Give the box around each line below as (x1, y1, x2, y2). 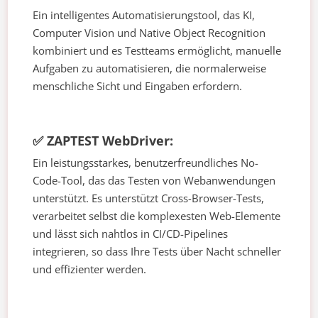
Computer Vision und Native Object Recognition (33, 26, 266, 40)
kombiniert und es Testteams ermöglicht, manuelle (33, 43, 282, 58)
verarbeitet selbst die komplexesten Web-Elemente (33, 209, 281, 224)
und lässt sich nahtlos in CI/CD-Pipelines (33, 226, 229, 241)
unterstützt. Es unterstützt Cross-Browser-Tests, (33, 191, 265, 206)
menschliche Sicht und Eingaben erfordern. (33, 79, 243, 94)
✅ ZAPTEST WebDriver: (33, 132, 174, 150)
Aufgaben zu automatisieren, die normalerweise (33, 61, 267, 76)
